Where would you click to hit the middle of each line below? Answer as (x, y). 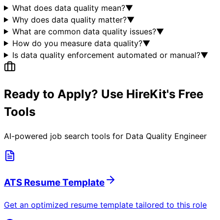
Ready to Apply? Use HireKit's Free (104, 94)
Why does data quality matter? (69, 19)
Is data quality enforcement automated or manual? (106, 55)
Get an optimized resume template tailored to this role (105, 205)
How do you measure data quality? (77, 43)
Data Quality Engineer (166, 136)
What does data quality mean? (69, 8)
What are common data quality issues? (84, 31)
